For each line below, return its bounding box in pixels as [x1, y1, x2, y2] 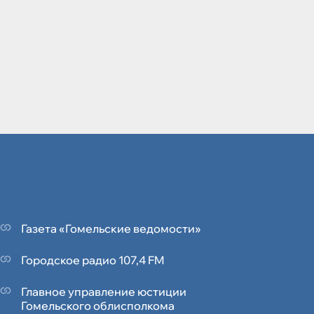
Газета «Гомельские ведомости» [21, 221, 201, 236]
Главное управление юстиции [21, 285, 186, 299]
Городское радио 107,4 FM [21, 253, 165, 268]
